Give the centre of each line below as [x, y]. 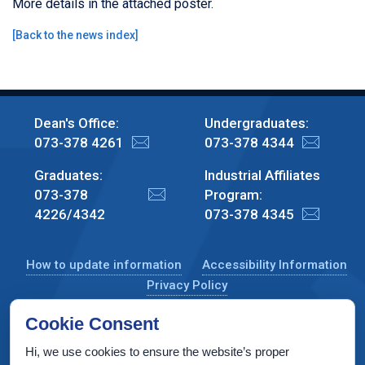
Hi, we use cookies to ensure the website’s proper [157, 352]
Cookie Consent [92, 324]
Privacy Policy [187, 285]
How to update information [104, 264]
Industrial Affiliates [262, 175]
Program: [233, 194]
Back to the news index [75, 35]
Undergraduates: [256, 123]
